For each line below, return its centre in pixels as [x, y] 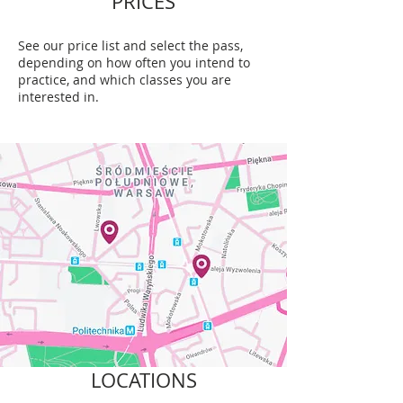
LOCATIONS [143, 380]
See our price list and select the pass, [130, 45]
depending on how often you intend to [134, 63]
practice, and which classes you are [125, 80]
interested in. [58, 97]
